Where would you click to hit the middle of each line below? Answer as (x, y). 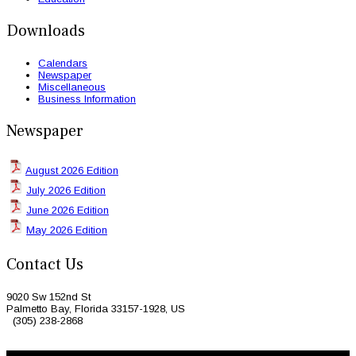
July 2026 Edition (66, 191)
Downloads (46, 31)
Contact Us (45, 265)
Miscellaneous (72, 87)
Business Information (87, 99)
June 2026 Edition (68, 211)
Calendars (63, 64)
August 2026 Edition (72, 171)
